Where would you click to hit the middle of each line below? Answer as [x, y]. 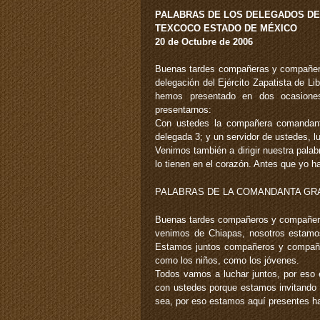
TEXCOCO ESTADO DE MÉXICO [226, 28]
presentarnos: [183, 110]
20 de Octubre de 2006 [204, 41]
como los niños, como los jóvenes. [227, 260]
